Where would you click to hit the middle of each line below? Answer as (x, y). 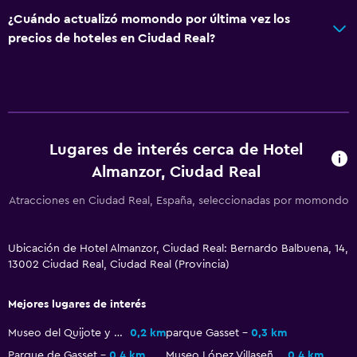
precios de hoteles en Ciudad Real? (112, 38)
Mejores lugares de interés (77, 304)
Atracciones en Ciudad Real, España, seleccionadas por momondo (178, 200)
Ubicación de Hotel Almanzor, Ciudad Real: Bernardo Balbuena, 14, (178, 248)
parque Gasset (202, 333)
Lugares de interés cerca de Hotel (176, 149)
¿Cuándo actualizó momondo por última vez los (149, 19)
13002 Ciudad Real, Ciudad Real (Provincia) (119, 264)
